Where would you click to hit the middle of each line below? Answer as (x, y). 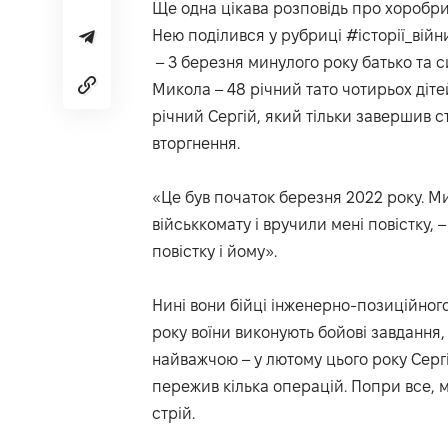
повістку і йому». (214, 252)
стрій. (173, 414)
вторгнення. (196, 144)
